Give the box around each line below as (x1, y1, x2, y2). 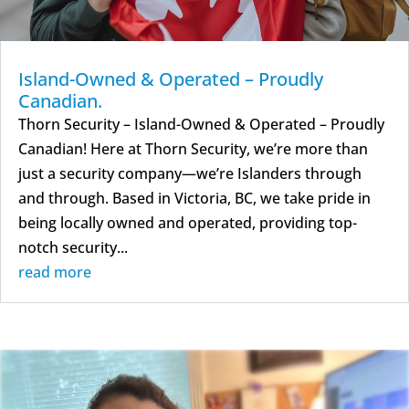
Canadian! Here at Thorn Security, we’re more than (18, 138, 368, 159)
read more (18, 261, 91, 282)
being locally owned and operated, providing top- (18, 212, 357, 233)
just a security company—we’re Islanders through (18, 163, 362, 184)
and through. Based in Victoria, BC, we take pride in (18, 187, 371, 208)
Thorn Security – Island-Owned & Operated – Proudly (18, 113, 384, 134)
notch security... (18, 236, 128, 257)
